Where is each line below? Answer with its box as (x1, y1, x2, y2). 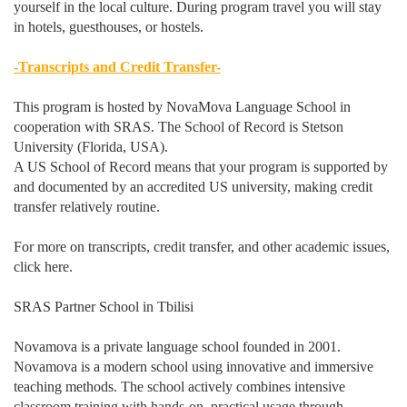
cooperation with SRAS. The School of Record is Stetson (14, 119, 343, 134)
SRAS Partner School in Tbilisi (14, 299, 194, 314)
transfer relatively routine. (14, 199, 160, 214)
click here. (14, 259, 73, 274)
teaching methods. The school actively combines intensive (14, 379, 345, 394)
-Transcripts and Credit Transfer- (14, 59, 221, 74)
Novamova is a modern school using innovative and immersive (14, 359, 373, 374)
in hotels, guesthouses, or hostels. (14, 19, 203, 35)
